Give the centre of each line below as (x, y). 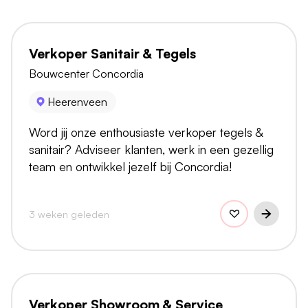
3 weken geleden (69, 213)
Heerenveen (78, 102)
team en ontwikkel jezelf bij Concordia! (130, 167)
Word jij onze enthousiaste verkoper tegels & (146, 132)
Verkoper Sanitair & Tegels (112, 53)
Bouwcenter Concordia (86, 73)
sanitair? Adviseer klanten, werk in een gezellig (151, 150)
